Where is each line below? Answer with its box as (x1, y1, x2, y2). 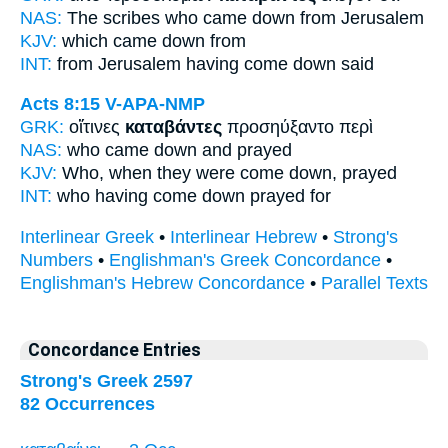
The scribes (62, 7, 165, 28)
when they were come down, (109, 163, 337, 184)
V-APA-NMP (105, 94, 205, 115)
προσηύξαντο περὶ (222, 117, 373, 138)
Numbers (20, 249, 93, 270)
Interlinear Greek (20, 226, 154, 247)
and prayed (197, 140, 292, 161)
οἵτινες (69, 117, 125, 138)
